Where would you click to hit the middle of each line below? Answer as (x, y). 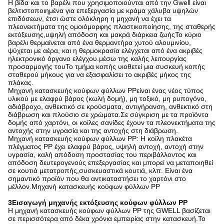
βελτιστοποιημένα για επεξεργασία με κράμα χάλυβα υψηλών (103, 10)
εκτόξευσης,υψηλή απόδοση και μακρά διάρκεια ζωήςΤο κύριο (105, 34)
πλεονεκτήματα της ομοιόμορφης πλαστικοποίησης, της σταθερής (112, 26)
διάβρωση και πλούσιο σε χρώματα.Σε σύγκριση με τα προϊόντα (108, 114)
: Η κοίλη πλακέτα (164, 138)
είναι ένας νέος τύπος (170, 90)
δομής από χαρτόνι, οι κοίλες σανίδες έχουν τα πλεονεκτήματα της (112, 122)
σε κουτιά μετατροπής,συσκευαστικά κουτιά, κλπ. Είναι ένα (100, 170)
